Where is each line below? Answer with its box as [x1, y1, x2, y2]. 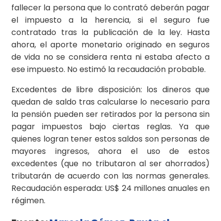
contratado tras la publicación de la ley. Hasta [11, 27, 210, 38]
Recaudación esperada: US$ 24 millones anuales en [11, 183, 210, 194]
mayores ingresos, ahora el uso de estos [11, 146, 210, 157]
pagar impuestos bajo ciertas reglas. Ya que [11, 121, 210, 133]
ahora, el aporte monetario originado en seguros [11, 39, 210, 51]
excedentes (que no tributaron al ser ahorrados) [11, 158, 210, 170]
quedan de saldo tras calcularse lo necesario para [11, 96, 210, 108]
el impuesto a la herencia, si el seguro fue [11, 14, 210, 26]
